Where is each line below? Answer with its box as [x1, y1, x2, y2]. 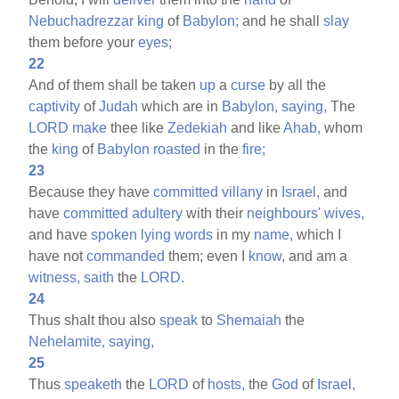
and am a [285, 248, 348, 264]
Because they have [28, 183, 154, 199]
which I [293, 226, 342, 242]
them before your [28, 34, 139, 50]
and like [227, 119, 284, 135]
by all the [265, 77, 327, 93]
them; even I [165, 248, 249, 264]
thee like [107, 119, 168, 135]
